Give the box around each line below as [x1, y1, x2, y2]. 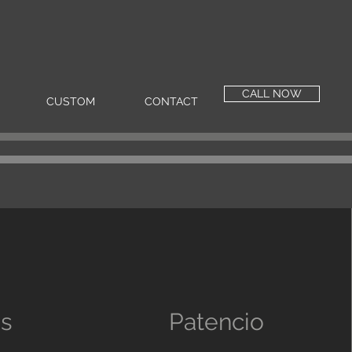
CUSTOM [46, 95, 95, 108]
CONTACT [145, 95, 198, 108]
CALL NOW [242, 87, 302, 100]
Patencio [169, 308, 265, 335]
